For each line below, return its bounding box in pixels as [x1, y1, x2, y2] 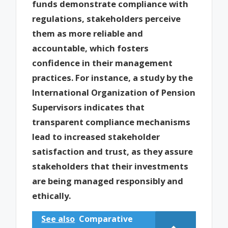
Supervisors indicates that [32, 101, 145, 113]
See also [41, 213, 75, 224]
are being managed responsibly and [32, 175, 184, 187]
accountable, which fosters [32, 42, 149, 54]
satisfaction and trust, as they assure [32, 146, 193, 158]
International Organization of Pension [32, 87, 196, 99]
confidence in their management [32, 57, 173, 69]
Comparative [79, 213, 133, 224]
